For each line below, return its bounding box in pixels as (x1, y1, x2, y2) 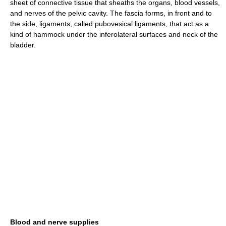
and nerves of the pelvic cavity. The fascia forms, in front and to (10, 9, 212, 17)
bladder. (10, 41, 36, 49)
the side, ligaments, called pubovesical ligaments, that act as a (10, 20, 209, 28)
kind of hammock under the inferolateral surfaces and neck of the (10, 30, 218, 38)
